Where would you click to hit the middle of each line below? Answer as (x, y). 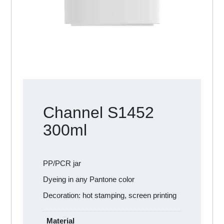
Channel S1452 (98, 113)
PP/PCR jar (62, 163)
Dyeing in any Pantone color (88, 179)
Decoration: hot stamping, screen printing (109, 195)
